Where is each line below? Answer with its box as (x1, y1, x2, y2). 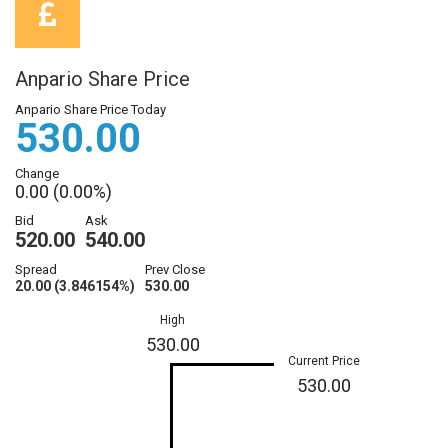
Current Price (288, 354, 361, 369)
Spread (15, 262, 57, 278)
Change (15, 166, 59, 182)
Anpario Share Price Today (15, 102, 166, 118)
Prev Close (145, 262, 205, 278)
